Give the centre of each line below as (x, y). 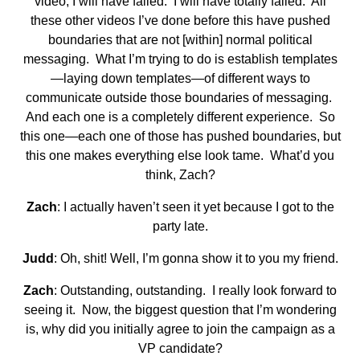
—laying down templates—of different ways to (180, 79)
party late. (180, 227)
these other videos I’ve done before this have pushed (180, 21)
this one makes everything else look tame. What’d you (180, 156)
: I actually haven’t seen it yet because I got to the (195, 207)
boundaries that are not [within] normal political (180, 40)
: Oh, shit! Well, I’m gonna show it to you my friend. (196, 259)
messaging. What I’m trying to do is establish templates (180, 59)
